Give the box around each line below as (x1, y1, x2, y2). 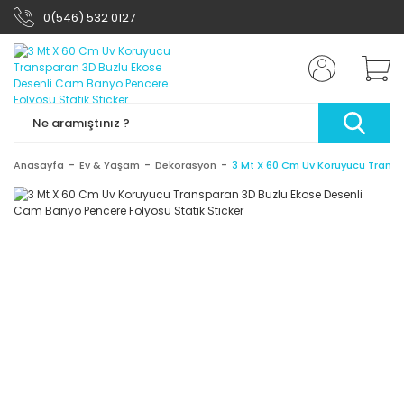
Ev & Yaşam (79, 158, 140, 172)
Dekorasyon (155, 158, 216, 172)
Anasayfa (14, 158, 64, 172)
